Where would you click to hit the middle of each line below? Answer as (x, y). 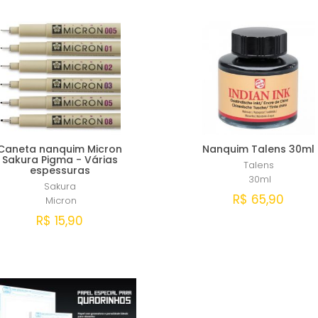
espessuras (60, 170)
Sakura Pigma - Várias (60, 159)
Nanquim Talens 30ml (258, 149)
